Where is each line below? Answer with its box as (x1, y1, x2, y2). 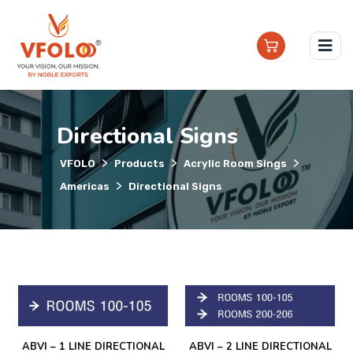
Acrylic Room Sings (184, 158, 287, 170)
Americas (60, 180, 110, 193)
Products (114, 158, 165, 170)
